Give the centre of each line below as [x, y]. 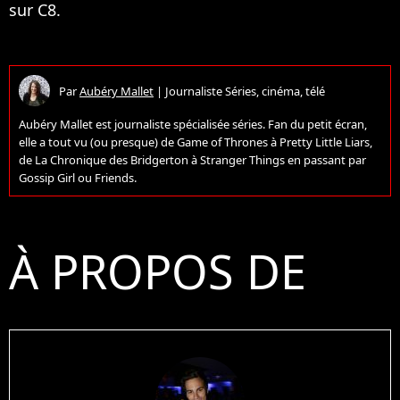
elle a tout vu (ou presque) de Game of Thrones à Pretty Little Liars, [196, 142]
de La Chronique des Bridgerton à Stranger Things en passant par [192, 160]
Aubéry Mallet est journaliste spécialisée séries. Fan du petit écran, [193, 125]
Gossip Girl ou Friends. [78, 178]
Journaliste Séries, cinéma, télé [245, 91]
